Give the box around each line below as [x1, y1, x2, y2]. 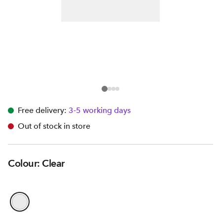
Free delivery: [18, 106, 67, 115]
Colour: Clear [8, 157, 65, 169]
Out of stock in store [18, 121, 90, 131]
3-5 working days [69, 106, 131, 115]
